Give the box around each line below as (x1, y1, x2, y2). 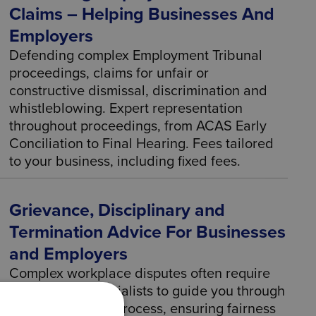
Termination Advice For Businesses (9, 221, 286, 243)
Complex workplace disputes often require (9, 265, 271, 282)
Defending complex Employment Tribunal (9, 47, 263, 64)
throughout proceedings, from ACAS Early (9, 118, 267, 135)
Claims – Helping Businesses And (9, 4, 275, 25)
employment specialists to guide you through (9, 283, 286, 300)
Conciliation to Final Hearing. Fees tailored (9, 135, 274, 152)
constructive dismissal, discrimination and (9, 83, 268, 99)
